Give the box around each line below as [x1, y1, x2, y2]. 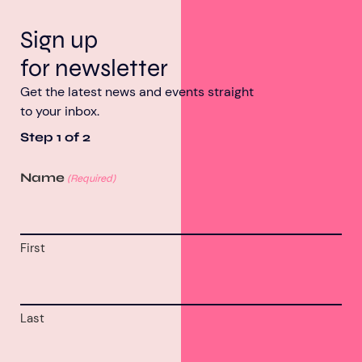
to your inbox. [20, 102, 99, 120]
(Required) [67, 171, 116, 185]
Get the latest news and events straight [20, 82, 254, 100]
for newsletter [20, 53, 168, 82]
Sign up [20, 24, 98, 54]
